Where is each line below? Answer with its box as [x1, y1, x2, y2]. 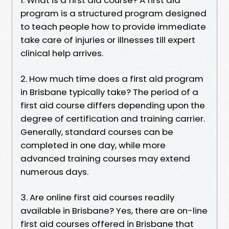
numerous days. [20, 165, 88, 178]
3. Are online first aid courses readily [20, 191, 174, 203]
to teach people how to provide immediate [20, 20, 206, 33]
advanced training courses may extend [20, 152, 190, 165]
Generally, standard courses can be [20, 125, 173, 138]
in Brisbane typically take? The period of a [20, 85, 198, 98]
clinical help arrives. [20, 47, 103, 59]
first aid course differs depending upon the [20, 99, 205, 111]
